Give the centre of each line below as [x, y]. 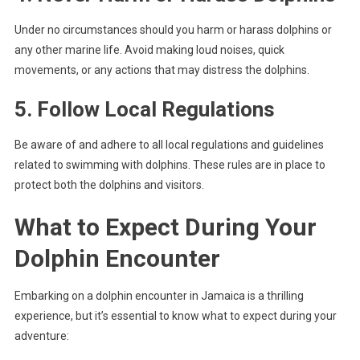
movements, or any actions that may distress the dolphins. [162, 70]
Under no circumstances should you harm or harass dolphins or [173, 29]
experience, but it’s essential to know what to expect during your [175, 315]
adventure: [41, 335]
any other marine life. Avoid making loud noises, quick [149, 49]
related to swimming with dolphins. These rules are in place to [170, 164]
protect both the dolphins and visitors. [109, 184]
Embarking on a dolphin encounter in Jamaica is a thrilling [159, 295]
